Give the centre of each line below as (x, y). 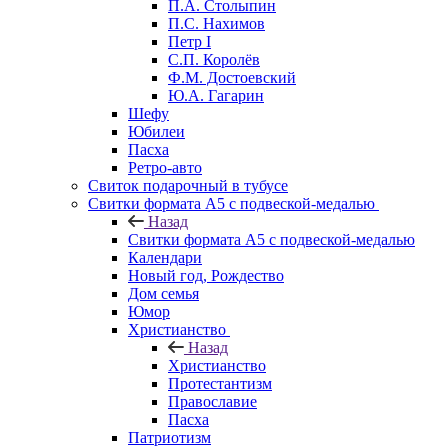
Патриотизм (169, 437)
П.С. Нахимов (216, 23)
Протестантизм (220, 383)
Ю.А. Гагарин (216, 95)
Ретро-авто (165, 167)
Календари (165, 257)
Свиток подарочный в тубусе (188, 185)
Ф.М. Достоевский (232, 77)
